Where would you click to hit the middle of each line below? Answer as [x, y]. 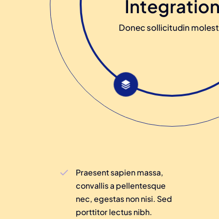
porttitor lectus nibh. [114, 212]
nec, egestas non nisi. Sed [124, 199]
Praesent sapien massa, [120, 172]
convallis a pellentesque [121, 186]
